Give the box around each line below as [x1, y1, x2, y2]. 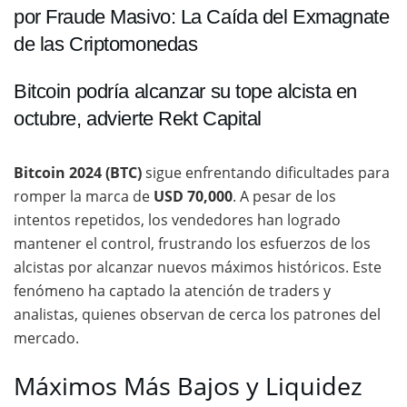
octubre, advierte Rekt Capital [14, 106, 263, 130]
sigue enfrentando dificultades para [142, 162, 390, 183]
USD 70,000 [154, 185, 233, 206]
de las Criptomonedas [14, 33, 198, 56]
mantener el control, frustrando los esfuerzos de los [14, 233, 371, 253]
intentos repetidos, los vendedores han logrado [14, 209, 341, 230]
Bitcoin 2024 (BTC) [14, 162, 142, 183]
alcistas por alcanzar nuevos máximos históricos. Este [14, 256, 382, 277]
